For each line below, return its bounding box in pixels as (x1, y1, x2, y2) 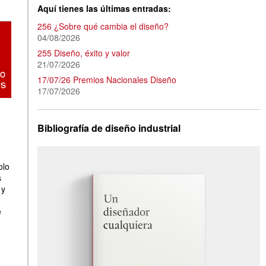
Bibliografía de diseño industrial (37, 121, 180, 135)
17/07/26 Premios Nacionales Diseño (37, 74, 176, 86)
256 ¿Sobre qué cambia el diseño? (37, 20, 169, 33)
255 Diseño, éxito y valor (37, 47, 130, 59)
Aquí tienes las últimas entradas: (37, 2, 171, 14)
